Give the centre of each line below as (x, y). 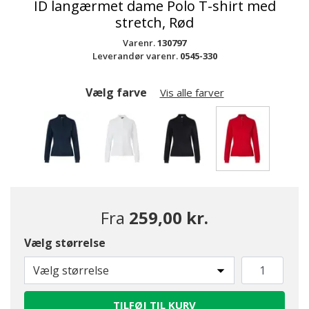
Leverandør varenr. (136, 56)
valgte (260, 186)
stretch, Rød (154, 22)
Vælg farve (117, 92)
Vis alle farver (192, 92)
